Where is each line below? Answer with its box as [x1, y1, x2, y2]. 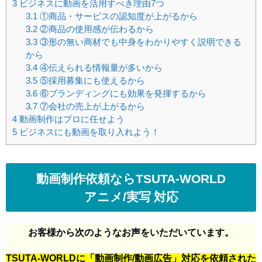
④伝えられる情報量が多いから [37, 63, 163, 73]
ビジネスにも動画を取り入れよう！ [17, 127, 160, 137]
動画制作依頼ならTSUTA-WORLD [36, 172, 226, 185]
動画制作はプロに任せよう [17, 115, 125, 124]
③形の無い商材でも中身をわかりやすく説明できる [37, 37, 242, 47]
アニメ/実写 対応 [84, 190, 178, 203]
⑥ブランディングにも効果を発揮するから [37, 89, 206, 98]
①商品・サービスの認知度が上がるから [37, 12, 198, 21]
